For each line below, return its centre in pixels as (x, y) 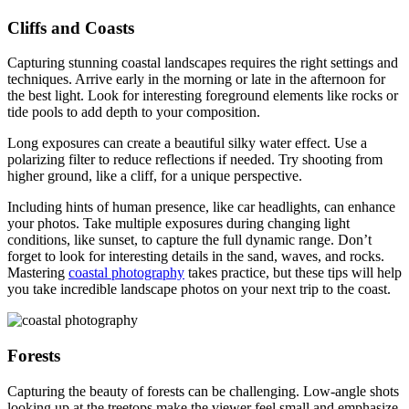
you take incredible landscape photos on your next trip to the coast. (199, 289)
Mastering (38, 273)
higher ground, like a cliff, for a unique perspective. (155, 176)
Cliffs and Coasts (71, 27)
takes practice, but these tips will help (293, 273)
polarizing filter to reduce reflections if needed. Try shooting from (195, 160)
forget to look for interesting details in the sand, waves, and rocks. (196, 257)
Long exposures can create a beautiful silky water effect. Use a (187, 143)
